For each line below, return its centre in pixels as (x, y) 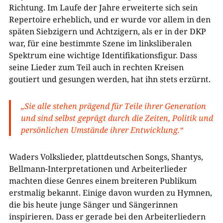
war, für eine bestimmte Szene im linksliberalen (100, 43)
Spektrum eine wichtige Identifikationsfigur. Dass (103, 55)
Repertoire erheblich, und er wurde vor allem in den (110, 19)
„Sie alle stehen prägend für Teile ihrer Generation (113, 106)
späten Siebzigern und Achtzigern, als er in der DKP (107, 31)
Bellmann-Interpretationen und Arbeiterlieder (98, 168)
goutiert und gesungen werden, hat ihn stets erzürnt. (110, 79)
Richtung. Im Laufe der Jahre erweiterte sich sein (103, 7)
